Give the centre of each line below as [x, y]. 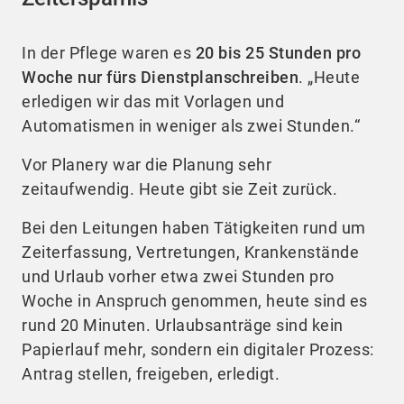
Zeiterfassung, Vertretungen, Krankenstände [190, 252]
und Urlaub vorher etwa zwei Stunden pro [178, 276]
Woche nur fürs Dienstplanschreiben [160, 77]
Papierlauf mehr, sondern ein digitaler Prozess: [198, 349]
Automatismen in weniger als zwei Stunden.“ [191, 125]
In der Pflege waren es [109, 52]
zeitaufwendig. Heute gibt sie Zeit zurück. [179, 188]
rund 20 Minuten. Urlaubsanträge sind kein [183, 325]
